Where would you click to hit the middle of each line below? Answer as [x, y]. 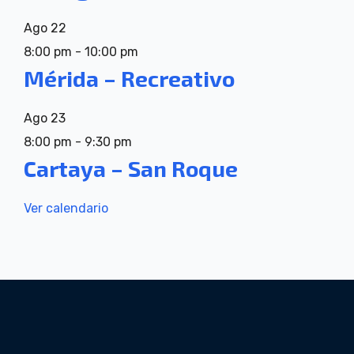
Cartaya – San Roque [131, 168]
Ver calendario [66, 208]
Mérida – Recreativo [129, 78]
